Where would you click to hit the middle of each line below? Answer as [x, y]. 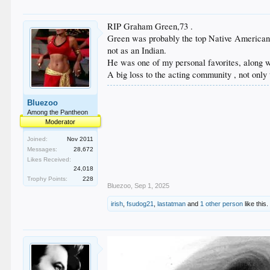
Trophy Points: [48, 179]
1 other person [222, 204]
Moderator [61, 122]
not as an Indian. [137, 50]
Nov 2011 [80, 139]
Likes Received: [49, 159]
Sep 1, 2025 [152, 186]
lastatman [172, 204]
